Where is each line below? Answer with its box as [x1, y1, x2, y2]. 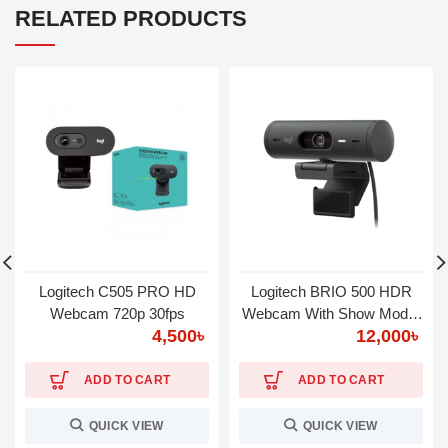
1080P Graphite [280, 327, 382, 344]
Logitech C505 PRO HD [38, 283, 196, 300]
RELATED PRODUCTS [15, 6, 247, 31]
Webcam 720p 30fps [49, 305, 185, 322]
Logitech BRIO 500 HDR [250, 283, 412, 300]
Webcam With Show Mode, [242, 305, 420, 322]
